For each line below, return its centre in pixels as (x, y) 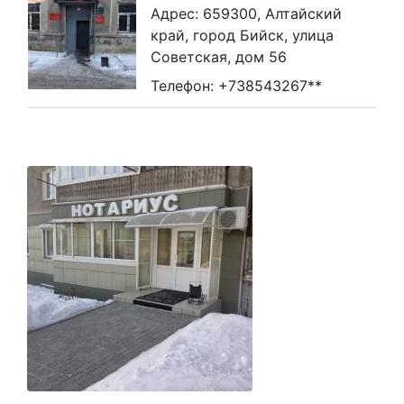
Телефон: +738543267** (236, 85)
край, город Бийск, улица (242, 35)
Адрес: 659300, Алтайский (246, 13)
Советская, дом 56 (219, 56)
